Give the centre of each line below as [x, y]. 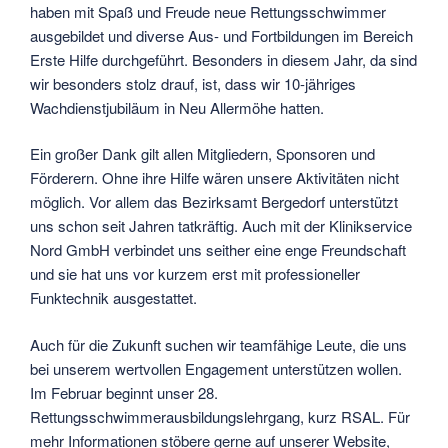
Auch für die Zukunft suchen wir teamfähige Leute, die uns [218, 344]
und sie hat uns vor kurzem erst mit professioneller [195, 274]
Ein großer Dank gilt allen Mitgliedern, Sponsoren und [202, 154]
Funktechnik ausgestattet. [113, 298]
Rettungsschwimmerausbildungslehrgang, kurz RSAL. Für [220, 416]
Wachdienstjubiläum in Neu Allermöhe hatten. [177, 107]
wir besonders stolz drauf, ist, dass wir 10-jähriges [193, 83]
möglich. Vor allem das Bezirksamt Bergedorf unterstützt [214, 202]
